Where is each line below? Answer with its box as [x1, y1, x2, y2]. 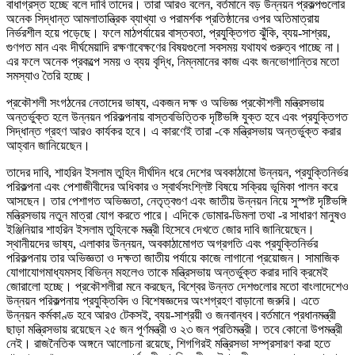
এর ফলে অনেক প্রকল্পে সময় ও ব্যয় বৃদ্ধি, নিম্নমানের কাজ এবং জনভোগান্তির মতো [6, 54, 339, 68]
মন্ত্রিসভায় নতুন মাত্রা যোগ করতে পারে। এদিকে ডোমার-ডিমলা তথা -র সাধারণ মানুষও [6, 208, 346, 222]
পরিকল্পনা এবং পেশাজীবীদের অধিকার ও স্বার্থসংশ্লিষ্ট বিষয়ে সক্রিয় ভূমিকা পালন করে [6, 179, 338, 193]
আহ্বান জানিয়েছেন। [6, 138, 90, 152]
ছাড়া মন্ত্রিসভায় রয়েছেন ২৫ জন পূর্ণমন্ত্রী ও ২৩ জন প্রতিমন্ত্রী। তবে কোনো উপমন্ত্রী [6, 322, 342, 336]
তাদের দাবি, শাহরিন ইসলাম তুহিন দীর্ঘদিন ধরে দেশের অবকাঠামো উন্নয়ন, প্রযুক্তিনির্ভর [6, 165, 348, 179]
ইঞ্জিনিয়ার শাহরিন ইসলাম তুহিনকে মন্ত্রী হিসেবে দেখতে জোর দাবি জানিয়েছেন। [6, 222, 315, 236]
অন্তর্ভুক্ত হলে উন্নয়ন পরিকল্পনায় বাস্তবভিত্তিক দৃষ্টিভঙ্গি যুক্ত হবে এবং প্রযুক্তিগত [6, 109, 348, 124]
